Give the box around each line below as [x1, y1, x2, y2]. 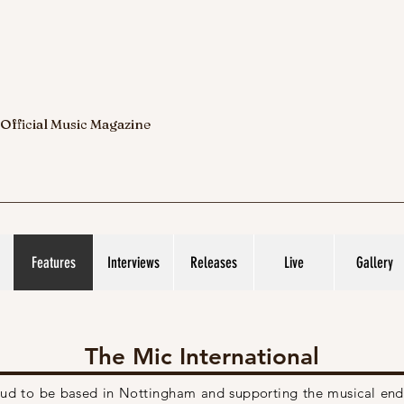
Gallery [355, 253, 393, 271]
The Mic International [85, 343, 319, 371]
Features [31, 253, 76, 271]
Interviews [107, 253, 160, 271]
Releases [190, 253, 237, 271]
